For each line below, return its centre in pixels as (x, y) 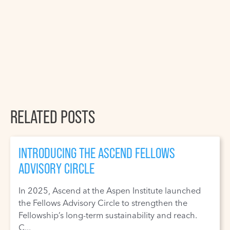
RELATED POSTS (53, 116)
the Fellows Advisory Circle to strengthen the (103, 203)
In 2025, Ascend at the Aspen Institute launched (110, 191)
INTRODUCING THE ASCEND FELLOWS (97, 153)
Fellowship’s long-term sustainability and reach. (108, 215)
